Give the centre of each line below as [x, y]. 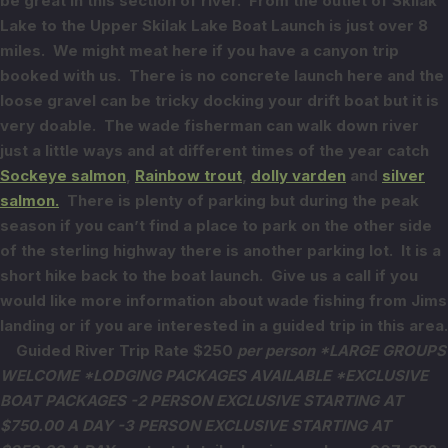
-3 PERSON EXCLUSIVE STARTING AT [254, 426]
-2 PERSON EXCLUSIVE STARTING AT [266, 401]
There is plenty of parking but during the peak [239, 201]
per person [276, 351]
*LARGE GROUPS [382, 351]
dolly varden [298, 176]
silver [403, 176]
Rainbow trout [188, 176]
